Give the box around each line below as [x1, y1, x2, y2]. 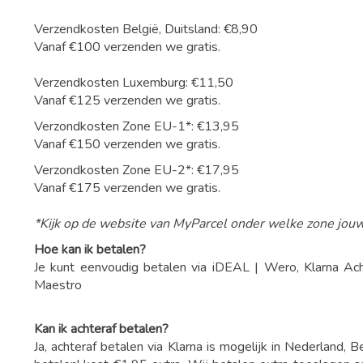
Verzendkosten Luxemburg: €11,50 [34, 74, 233, 92]
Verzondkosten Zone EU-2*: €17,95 [34, 161, 242, 179]
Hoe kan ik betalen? [34, 241, 146, 258]
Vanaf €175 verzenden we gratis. [34, 179, 220, 197]
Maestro [34, 276, 82, 294]
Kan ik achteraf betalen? [34, 320, 169, 338]
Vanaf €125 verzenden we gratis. [34, 92, 220, 109]
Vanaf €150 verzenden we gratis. [34, 135, 220, 153]
